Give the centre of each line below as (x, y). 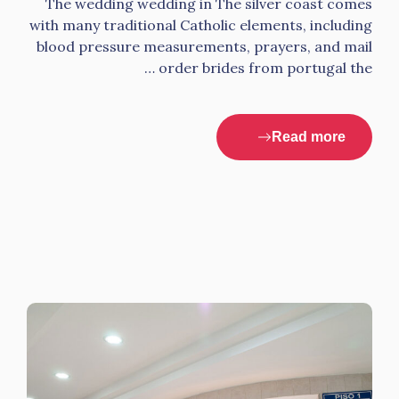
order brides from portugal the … (265, 68)
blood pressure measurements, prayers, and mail (204, 46)
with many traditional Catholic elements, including (201, 25)
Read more (309, 137)
